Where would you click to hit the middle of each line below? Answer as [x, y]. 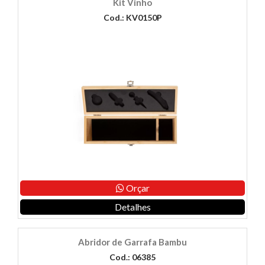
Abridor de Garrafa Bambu [132, 242]
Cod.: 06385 [132, 257]
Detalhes [132, 207]
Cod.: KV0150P [132, 18]
